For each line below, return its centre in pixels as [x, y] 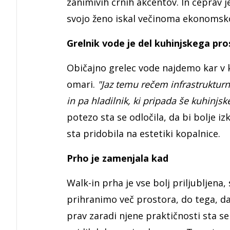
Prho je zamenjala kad [118, 158]
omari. [81, 84]
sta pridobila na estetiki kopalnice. [143, 134]
